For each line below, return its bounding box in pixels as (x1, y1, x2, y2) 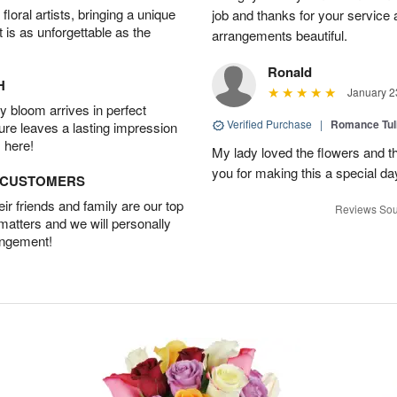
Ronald (268, 62, 312, 82)
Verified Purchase (224, 116, 315, 131)
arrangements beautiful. (212, 26, 347, 44)
